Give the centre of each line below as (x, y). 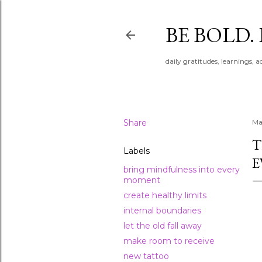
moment (142, 180)
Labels (137, 151)
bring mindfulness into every (182, 170)
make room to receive (169, 241)
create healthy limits (165, 195)
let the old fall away (163, 226)
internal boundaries (162, 211)
